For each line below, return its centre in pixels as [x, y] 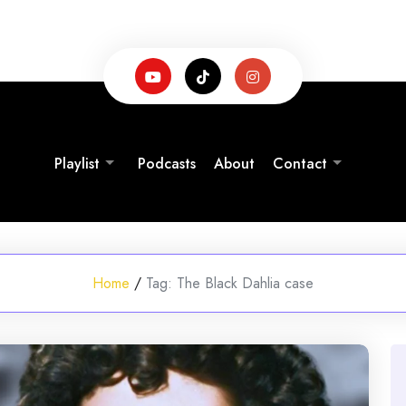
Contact [300, 163]
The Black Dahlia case [245, 283]
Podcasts [167, 163]
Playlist [77, 163]
